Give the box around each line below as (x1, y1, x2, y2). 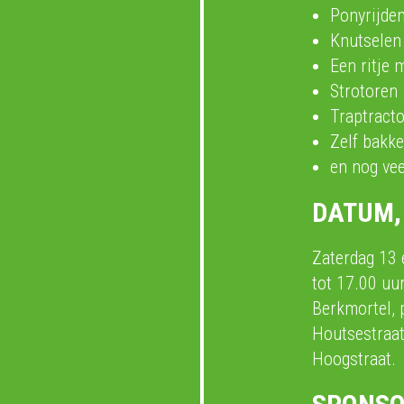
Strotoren (330, 80, 398, 102)
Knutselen (330, 30, 401, 51)
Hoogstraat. (312, 348, 396, 370)
